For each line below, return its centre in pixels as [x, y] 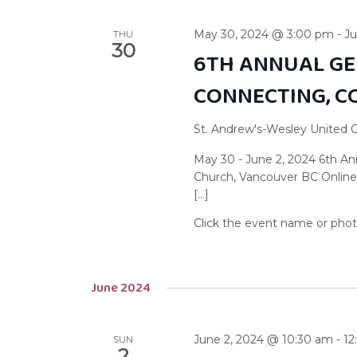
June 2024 [121, 288]
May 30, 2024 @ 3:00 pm [264, 34]
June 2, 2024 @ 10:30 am [264, 340]
